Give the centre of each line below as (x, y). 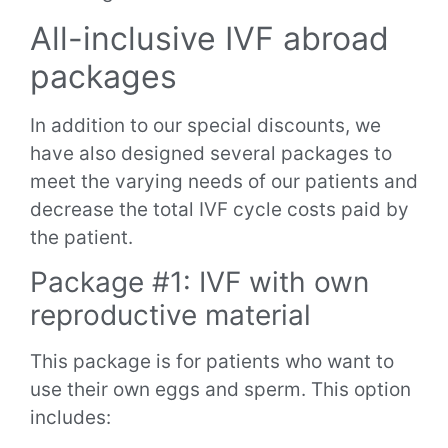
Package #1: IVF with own (199, 282)
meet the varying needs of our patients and (224, 181)
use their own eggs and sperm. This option (220, 390)
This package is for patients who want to (212, 362)
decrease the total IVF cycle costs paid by (219, 209)
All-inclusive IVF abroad (209, 38)
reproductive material (170, 315)
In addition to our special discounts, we (205, 125)
